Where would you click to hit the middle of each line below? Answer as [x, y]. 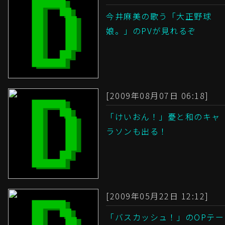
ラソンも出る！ [137, 131]
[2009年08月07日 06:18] [157, 96]
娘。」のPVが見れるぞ [151, 31]
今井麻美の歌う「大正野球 [159, 16]
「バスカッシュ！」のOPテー [165, 217]
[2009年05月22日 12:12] [157, 196]
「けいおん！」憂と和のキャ [163, 117]
